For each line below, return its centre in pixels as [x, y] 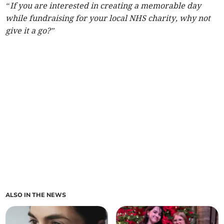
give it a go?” [30, 31]
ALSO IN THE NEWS [36, 195]
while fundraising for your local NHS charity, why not [108, 18]
